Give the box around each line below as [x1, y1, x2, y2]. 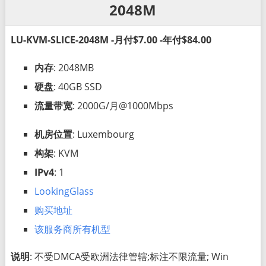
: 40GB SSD [53, 80, 102, 93]
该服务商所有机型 [34, 222, 110, 236]
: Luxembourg [72, 127, 134, 141]
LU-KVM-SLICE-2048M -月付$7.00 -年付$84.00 [10, 33, 211, 46]
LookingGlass [34, 184, 94, 198]
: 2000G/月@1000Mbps [72, 99, 173, 112]
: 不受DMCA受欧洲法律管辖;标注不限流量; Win [29, 249, 229, 263]
